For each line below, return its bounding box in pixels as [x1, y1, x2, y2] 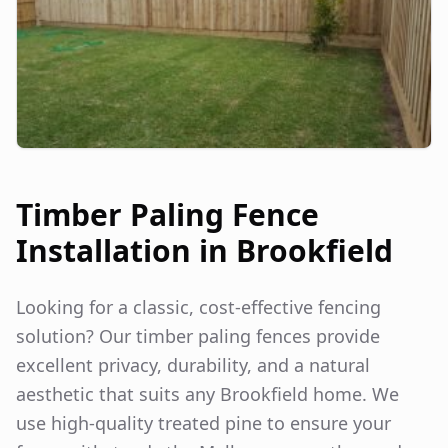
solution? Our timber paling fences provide [16, 323, 380, 348]
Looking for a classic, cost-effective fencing [16, 294, 381, 319]
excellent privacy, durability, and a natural [16, 352, 370, 377]
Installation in [16, 229, 236, 271]
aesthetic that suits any [16, 381, 220, 406]
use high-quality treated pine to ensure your [16, 410, 391, 435]
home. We [308, 381, 399, 406]
